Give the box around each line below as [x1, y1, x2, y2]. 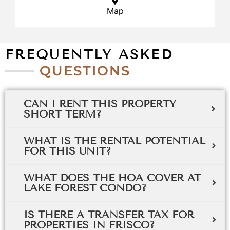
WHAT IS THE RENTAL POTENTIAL [24, 134, 205, 147]
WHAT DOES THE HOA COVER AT [24, 171, 201, 184]
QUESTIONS [40, 62, 130, 79]
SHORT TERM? [24, 107, 101, 120]
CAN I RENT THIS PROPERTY [24, 97, 176, 110]
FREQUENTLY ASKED [5, 46, 173, 63]
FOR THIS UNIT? [24, 144, 111, 157]
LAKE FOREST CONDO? [24, 181, 146, 194]
